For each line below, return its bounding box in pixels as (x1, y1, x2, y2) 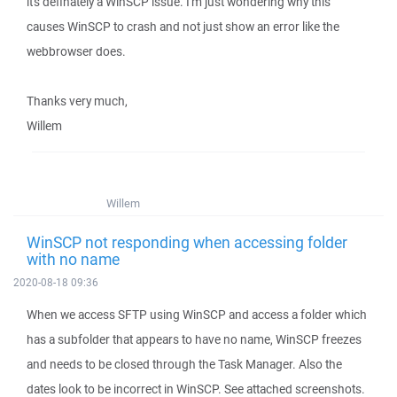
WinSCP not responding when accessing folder (27, 231, 347, 253)
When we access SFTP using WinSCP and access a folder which (27, 307, 367, 323)
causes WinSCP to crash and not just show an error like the (27, 19, 339, 35)
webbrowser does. (27, 43, 126, 59)
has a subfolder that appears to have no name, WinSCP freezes (27, 331, 362, 347)
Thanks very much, (27, 93, 128, 109)
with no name (27, 248, 120, 269)
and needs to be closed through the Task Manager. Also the (27, 356, 342, 372)
